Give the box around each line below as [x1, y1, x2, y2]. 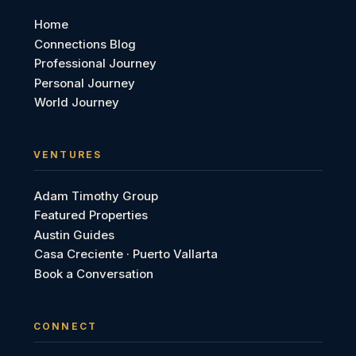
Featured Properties [34, 207, 148, 223]
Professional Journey [34, 56, 157, 72]
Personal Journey [34, 75, 135, 91]
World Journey [34, 95, 119, 110]
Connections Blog [34, 36, 136, 52]
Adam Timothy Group [34, 188, 158, 203]
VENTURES [33, 149, 103, 161]
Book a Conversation [34, 265, 153, 281]
